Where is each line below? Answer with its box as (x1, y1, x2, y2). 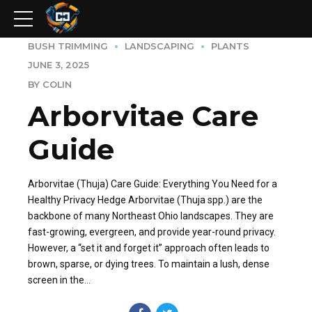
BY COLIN (28, 79, 72, 90)
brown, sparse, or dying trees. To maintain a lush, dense (28, 258, 270, 270)
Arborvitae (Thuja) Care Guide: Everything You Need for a (28, 178, 277, 189)
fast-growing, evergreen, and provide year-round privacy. (28, 226, 276, 237)
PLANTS (211, 41, 249, 52)
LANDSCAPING (125, 41, 194, 52)
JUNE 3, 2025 (28, 60, 89, 71)
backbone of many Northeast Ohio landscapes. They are (28, 210, 274, 221)
